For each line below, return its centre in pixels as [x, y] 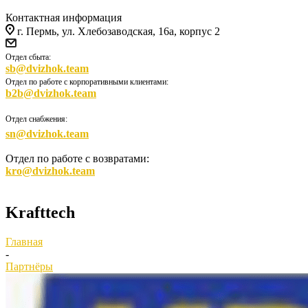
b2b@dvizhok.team [51, 93]
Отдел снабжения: [36, 119]
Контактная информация [64, 18]
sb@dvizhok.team [47, 68]
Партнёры [29, 266]
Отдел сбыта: [28, 57]
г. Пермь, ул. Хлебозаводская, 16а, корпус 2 [119, 31]
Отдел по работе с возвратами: [77, 158]
